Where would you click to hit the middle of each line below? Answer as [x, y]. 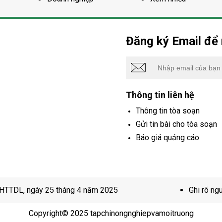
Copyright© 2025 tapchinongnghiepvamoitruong [111, 213]
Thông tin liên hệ [160, 95]
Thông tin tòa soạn [168, 111]
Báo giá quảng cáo [167, 137]
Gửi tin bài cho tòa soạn [176, 124]
